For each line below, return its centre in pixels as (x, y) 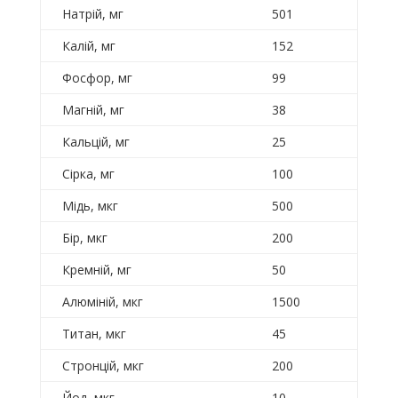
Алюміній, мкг (102, 302)
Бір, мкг (84, 238)
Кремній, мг (96, 270)
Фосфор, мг (97, 78)
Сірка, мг (88, 174)
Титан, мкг (94, 334)
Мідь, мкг (90, 206)
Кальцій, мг (96, 142)
